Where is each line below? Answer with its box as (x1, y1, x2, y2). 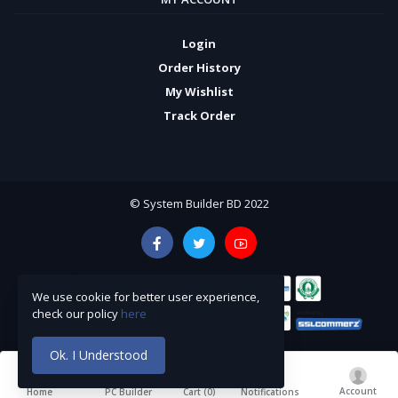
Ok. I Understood (50, 346, 148, 364)
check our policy (32, 305, 121, 322)
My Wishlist (164, 84, 234, 100)
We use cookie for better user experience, (32, 288, 259, 305)
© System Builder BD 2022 (129, 195, 269, 212)
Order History (157, 60, 241, 76)
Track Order (163, 107, 235, 124)
